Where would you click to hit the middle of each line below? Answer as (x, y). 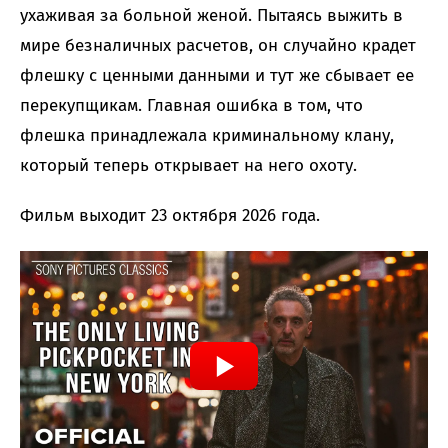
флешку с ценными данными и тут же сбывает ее (217, 76)
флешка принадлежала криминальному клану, (207, 136)
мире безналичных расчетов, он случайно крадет (218, 46)
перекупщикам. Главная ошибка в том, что (191, 106)
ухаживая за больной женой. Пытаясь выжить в (211, 16)
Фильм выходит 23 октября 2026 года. (170, 216)
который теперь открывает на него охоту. (188, 166)
